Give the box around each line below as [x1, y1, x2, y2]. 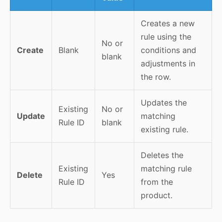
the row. [140, 71, 171, 82]
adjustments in [140, 58, 195, 68]
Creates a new [140, 18, 195, 28]
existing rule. [140, 124, 188, 134]
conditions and [140, 45, 196, 55]
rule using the [140, 31, 191, 42]
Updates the [140, 97, 187, 108]
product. [140, 190, 172, 200]
